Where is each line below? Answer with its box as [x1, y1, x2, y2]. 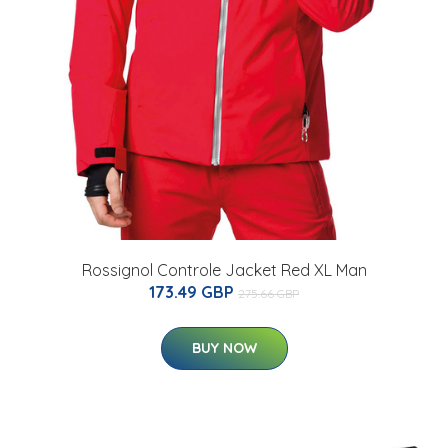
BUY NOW [191, 338, 257, 357]
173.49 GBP [149, 281, 238, 302]
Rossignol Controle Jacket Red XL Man [81, 259, 367, 280]
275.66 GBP [238, 285, 299, 301]
